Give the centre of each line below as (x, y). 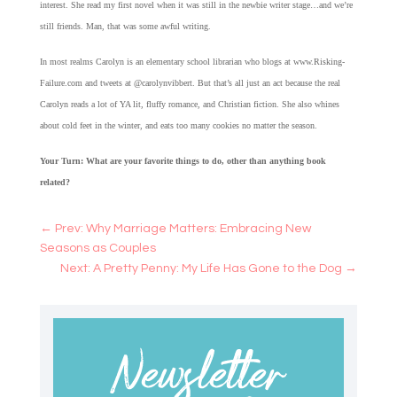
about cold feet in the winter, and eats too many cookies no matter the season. (178, 126)
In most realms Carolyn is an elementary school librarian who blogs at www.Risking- (192, 62)
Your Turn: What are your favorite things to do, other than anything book (183, 161)
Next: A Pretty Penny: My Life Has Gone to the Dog (202, 269)
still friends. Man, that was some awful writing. (126, 27)
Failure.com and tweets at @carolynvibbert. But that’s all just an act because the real (190, 83)
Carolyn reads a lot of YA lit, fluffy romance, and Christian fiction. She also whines (189, 105)
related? (54, 183)
